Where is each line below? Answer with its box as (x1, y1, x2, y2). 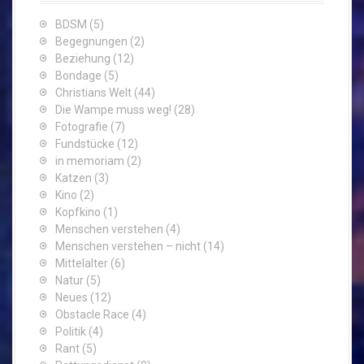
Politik (55, 324, 86, 338)
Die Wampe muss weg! (55, 102, 171, 116)
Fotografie (55, 119, 108, 133)
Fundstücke (55, 136, 115, 150)
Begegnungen (55, 34, 128, 48)
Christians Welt (55, 85, 132, 99)
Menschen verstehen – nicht (55, 239, 201, 253)
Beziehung (55, 51, 110, 65)
